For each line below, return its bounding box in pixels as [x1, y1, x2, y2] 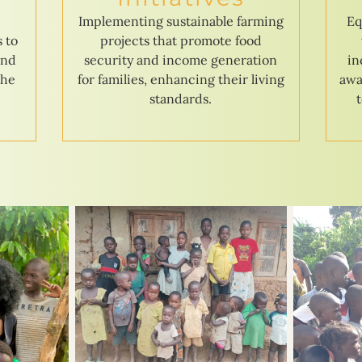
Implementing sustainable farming [78, 12, 284, 29]
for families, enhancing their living [77, 70, 284, 87]
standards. [149, 90, 213, 107]
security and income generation [84, 51, 278, 68]
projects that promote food [99, 32, 262, 48]
